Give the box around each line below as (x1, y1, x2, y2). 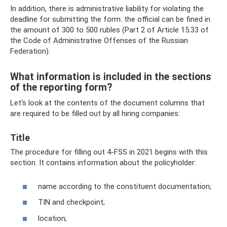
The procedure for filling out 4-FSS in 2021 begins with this (10, 147, 208, 157)
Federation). (10, 47, 50, 56)
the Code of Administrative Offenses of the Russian (10, 36, 188, 45)
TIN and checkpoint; (38, 198, 105, 207)
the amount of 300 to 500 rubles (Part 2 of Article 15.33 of (10, 25, 209, 34)
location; (38, 213, 67, 223)
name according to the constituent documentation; (38, 181, 211, 191)
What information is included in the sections (10, 71, 211, 83)
